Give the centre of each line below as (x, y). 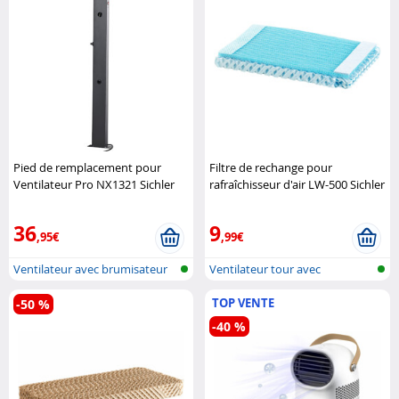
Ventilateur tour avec (265, 269)
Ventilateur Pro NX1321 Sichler (94, 184)
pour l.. (32, 291)
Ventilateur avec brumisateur (90, 269)
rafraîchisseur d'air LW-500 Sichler (297, 184)
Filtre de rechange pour (271, 167)
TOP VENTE (244, 302)
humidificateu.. (249, 291)
